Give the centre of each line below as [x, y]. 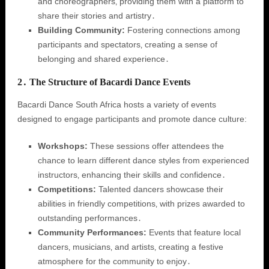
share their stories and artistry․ [96, 16]
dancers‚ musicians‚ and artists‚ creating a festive [130, 247]
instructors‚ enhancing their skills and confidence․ [131, 175]
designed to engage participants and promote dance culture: [132, 119]
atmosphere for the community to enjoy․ [114, 261]
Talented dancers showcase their [159, 189]
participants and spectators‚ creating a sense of [127, 44]
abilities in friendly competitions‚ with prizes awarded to [141, 204]
